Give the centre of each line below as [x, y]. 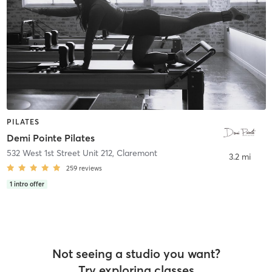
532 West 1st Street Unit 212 [59, 153]
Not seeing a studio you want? [136, 254]
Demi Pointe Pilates [50, 138]
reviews [90, 168]
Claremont [137, 153]
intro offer [29, 184]
